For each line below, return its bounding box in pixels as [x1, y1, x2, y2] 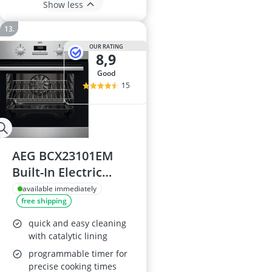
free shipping [21, 195, 67, 206]
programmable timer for [29, 248, 127, 260]
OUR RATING [89, 42, 123, 50]
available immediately [22, 183, 97, 194]
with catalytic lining [29, 230, 107, 242]
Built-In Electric [12, 164, 102, 181]
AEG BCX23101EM [12, 148, 113, 165]
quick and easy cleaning [29, 217, 126, 229]
